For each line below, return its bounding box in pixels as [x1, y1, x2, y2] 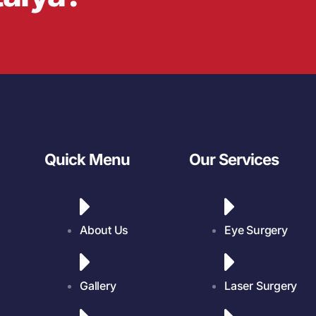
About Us [80, 223, 129, 238]
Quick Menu [44, 150, 130, 169]
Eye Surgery [224, 223, 288, 238]
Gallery [80, 279, 116, 293]
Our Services [189, 150, 279, 169]
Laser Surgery [224, 279, 298, 293]
